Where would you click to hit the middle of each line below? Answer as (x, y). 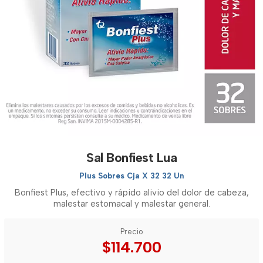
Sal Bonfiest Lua (131, 158)
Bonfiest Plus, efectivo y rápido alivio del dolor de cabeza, (131, 193)
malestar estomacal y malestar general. (131, 204)
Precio (131, 232)
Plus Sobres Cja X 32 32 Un (131, 176)
